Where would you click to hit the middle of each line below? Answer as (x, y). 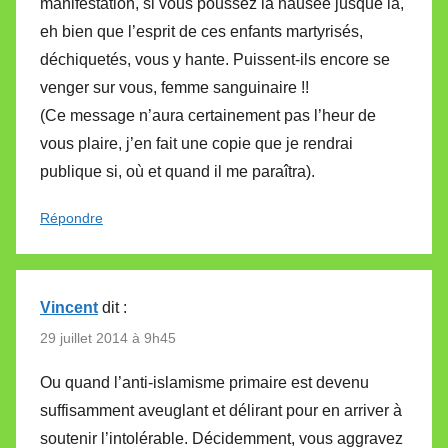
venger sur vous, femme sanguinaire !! (174, 87)
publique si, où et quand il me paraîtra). (177, 171)
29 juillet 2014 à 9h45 (108, 337)
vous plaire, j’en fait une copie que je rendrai (196, 143)
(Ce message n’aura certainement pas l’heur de (208, 115)
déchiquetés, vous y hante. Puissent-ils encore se (215, 59)
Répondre (71, 217)
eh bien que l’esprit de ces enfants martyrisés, (201, 31)
